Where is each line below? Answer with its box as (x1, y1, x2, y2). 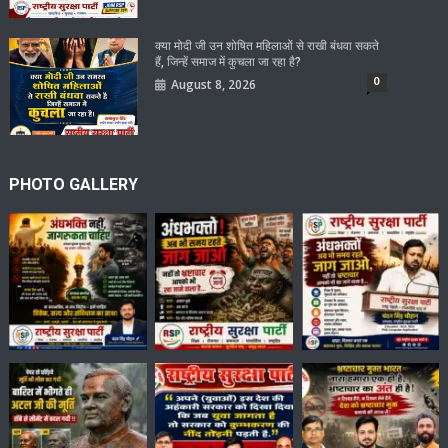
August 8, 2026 (171, 76, 257, 94)
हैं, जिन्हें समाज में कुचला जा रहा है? (155, 55, 302, 70)
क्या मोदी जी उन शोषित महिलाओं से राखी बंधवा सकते (155, 39, 380, 54)
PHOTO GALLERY (9, 174, 139, 194)
